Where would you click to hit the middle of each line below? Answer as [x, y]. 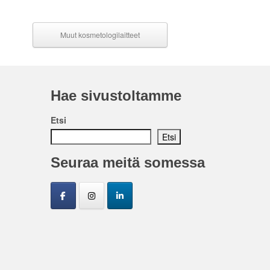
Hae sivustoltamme [116, 96]
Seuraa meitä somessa [127, 163]
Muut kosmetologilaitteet [100, 35]
